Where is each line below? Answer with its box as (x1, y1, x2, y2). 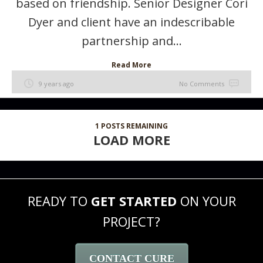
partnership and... (81, 33, 182, 49)
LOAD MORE (93, 131, 170, 149)
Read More (112, 60, 151, 70)
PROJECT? (103, 213, 160, 230)
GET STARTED (90, 192, 177, 210)
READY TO (27, 192, 91, 210)
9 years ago (39, 79, 74, 88)
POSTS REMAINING (99, 121, 168, 131)
